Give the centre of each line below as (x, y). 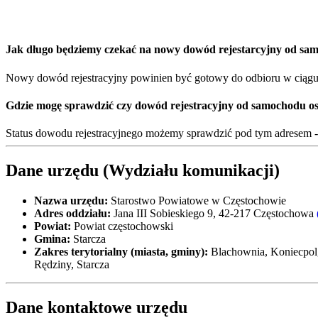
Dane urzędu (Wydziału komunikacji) (143, 171)
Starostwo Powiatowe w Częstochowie (197, 201)
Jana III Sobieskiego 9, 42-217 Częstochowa (214, 213)
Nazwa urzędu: (71, 201)
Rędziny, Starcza (72, 264)
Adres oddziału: (72, 213)
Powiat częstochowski (122, 226)
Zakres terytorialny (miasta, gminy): (121, 252)
